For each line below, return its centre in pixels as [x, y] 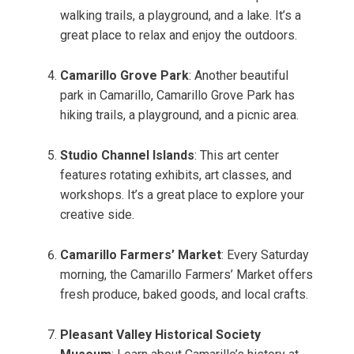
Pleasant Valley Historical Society [160, 335]
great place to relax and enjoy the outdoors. [179, 36]
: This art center [237, 156]
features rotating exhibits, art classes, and [176, 175]
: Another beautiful [239, 76]
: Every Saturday [265, 255]
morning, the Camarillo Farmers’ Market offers [186, 275]
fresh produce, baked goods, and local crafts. [184, 295]
